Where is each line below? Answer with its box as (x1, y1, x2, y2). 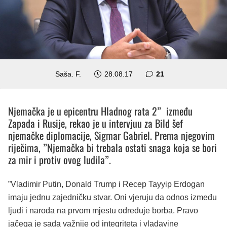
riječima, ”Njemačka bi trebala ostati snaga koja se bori (8, 139, 217, 155)
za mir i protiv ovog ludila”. (8, 152, 111, 167)
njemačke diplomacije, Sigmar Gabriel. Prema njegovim (8, 127, 215, 143)
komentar (163, 69, 196, 78)
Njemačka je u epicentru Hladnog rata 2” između (8, 103, 193, 119)
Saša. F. (55, 69, 82, 78)
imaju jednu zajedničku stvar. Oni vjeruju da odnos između (8, 193, 217, 202)
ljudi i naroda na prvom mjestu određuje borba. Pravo (8, 206, 198, 215)
